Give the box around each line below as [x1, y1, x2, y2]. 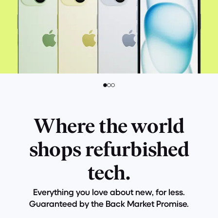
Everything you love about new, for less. [33, 187, 185, 198]
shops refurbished [29, 141, 189, 162]
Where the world [34, 117, 184, 138]
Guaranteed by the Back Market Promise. [29, 199, 189, 209]
